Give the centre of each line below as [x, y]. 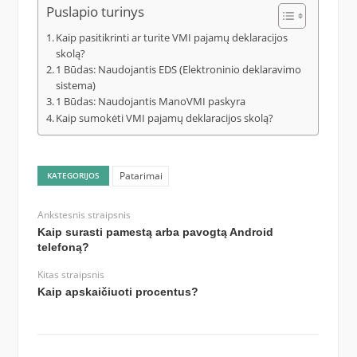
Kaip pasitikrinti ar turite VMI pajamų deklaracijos [172, 38]
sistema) [76, 86]
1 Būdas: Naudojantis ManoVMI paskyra [151, 102]
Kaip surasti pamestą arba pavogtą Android [155, 232]
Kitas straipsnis [71, 275]
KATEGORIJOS [74, 175]
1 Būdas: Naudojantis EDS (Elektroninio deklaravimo [179, 70]
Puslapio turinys [95, 12]
